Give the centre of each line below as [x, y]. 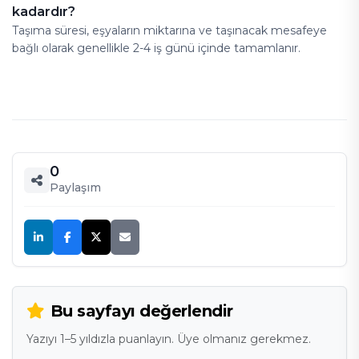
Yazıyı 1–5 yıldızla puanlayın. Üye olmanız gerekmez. [168, 339]
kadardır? [44, 11]
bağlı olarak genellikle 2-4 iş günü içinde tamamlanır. [156, 48]
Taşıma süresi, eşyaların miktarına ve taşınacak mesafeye [169, 30]
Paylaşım [75, 188]
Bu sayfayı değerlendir [141, 311]
